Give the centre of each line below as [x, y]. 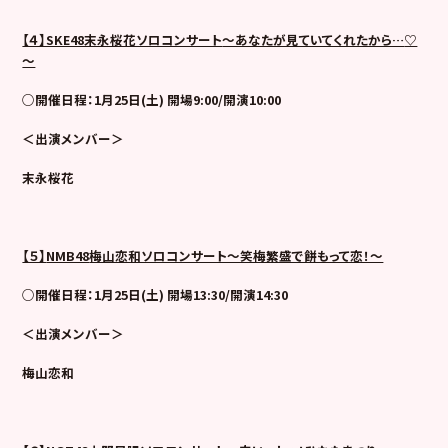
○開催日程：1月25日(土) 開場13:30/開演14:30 [155, 294]
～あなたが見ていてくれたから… [313, 39]
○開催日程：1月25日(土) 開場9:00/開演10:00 [152, 99]
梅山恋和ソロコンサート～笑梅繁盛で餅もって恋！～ [236, 255]
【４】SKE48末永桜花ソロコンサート [122, 39]
